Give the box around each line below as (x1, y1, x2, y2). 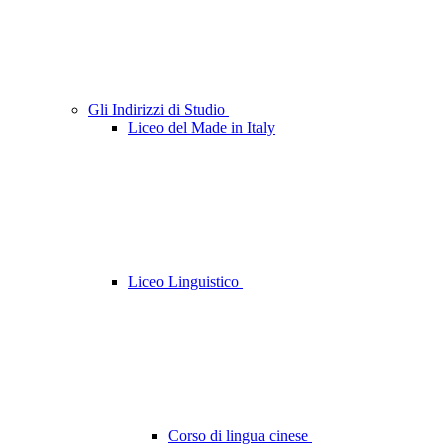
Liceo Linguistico (128, 273, 243, 291)
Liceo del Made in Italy (128, 119, 275, 137)
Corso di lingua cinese (168, 427, 312, 445)
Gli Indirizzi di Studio (88, 101, 229, 119)
